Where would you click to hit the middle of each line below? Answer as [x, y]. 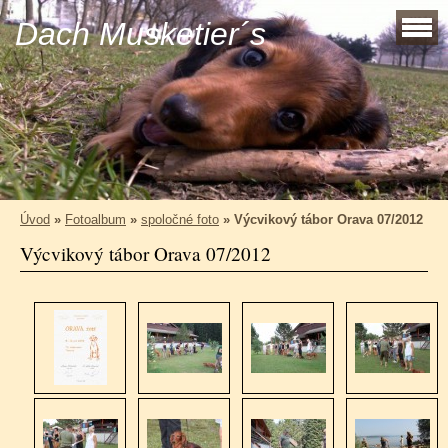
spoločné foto [180, 219]
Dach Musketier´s [140, 34]
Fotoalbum [95, 219]
